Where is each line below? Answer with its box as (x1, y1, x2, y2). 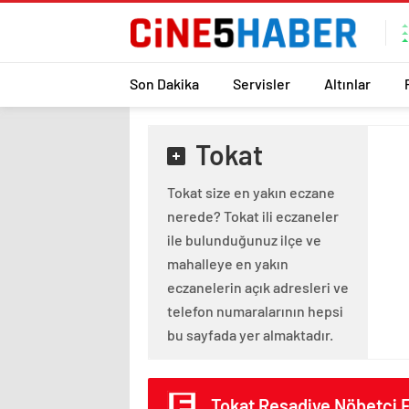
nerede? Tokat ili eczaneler (167, 207, 339, 225)
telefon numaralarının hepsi (167, 302, 343, 320)
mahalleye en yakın (167, 255, 288, 272)
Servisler (233, 74, 290, 92)
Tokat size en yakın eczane (167, 184, 335, 201)
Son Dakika (130, 74, 199, 92)
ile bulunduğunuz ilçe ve (167, 231, 321, 248)
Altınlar (324, 74, 371, 92)
